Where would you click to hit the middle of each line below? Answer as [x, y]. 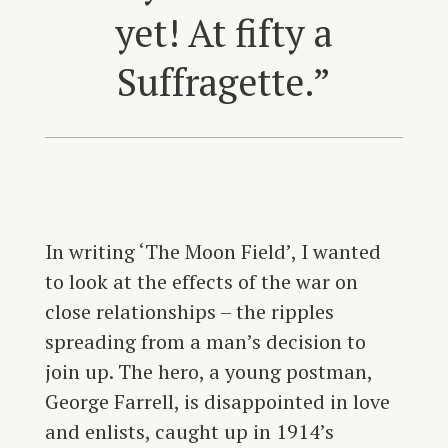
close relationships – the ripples [189, 312]
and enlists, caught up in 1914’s [189, 432]
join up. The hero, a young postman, [208, 372]
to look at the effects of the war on [201, 282]
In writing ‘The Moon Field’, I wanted [212, 252]
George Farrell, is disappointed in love [217, 402]
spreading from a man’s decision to [205, 342]
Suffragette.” [223, 82]
